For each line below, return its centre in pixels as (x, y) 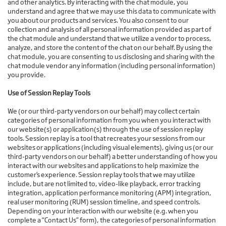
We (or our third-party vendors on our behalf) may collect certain (104, 111)
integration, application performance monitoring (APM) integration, (109, 193)
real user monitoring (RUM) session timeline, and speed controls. (104, 202)
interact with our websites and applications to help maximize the (103, 166)
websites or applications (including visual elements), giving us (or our (110, 148)
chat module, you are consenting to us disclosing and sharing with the (111, 57)
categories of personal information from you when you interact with (109, 120)
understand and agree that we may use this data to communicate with (112, 11)
